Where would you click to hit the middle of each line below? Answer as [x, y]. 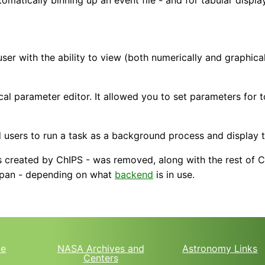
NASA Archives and [101, 249]
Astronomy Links [220, 249]
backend [134, 174]
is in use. [174, 174]
